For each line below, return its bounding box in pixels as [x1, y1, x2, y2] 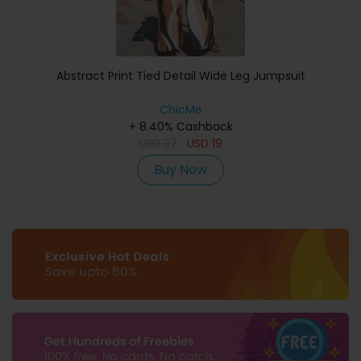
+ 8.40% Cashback [128, 118, 233, 135]
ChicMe [159, 101, 202, 118]
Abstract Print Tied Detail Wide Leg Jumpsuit [56, 67, 305, 84]
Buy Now [154, 160, 207, 179]
